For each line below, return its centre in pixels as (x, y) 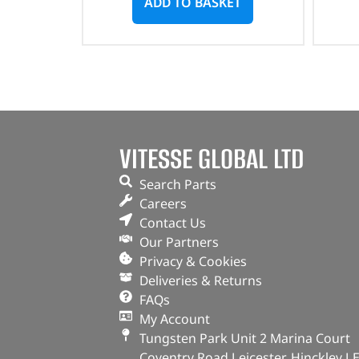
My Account (174, 319)
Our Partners (179, 242)
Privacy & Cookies (193, 261)
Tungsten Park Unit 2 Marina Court (244, 338)
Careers (163, 204)
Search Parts (177, 184)
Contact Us (172, 223)
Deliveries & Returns (200, 280)
